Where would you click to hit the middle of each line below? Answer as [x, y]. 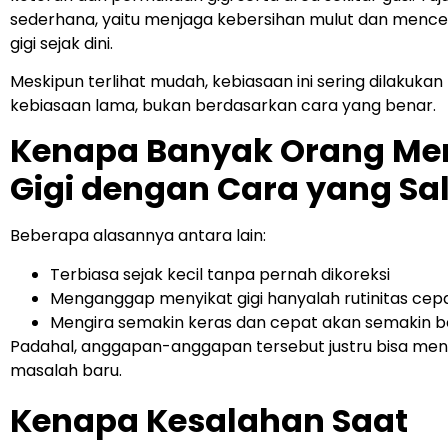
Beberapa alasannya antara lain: [138, 236]
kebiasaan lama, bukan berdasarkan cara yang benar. [223, 105]
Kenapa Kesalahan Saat [209, 421]
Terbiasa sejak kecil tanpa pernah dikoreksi [220, 274]
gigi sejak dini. [61, 43]
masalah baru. [66, 370]
